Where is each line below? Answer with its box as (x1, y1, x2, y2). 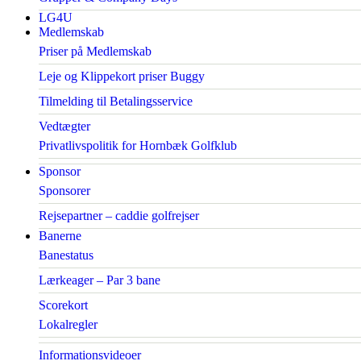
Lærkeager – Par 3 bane (39, 273, 160, 287)
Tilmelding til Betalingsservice (39, 94, 193, 108)
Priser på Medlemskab (39, 44, 151, 58)
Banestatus (39, 248, 93, 262)
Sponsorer (39, 184, 90, 197)
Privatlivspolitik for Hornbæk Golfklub (39, 139, 237, 152)
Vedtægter (39, 119, 90, 133)
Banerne (39, 229, 81, 243)
